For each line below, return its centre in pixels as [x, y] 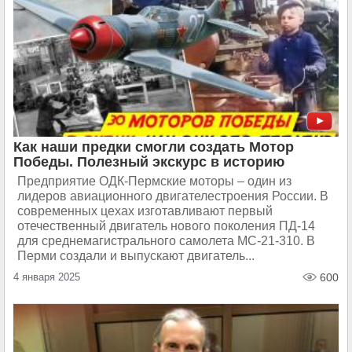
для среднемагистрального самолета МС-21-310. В [166, 241]
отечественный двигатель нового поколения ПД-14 [166, 226]
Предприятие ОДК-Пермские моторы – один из [154, 181]
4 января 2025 [47, 277]
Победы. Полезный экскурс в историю [149, 162]
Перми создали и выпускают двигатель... [136, 256]
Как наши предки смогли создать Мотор [154, 147]
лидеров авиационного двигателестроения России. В [173, 196]
